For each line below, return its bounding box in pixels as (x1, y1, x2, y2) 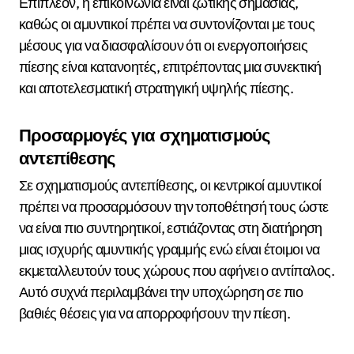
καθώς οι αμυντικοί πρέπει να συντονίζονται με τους (19, 14, 314, 33)
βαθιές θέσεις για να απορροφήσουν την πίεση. (19, 304, 291, 323)
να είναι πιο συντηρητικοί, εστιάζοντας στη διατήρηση (19, 219, 322, 238)
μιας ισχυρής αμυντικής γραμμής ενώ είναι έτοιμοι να (19, 240, 320, 259)
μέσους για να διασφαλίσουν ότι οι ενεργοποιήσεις (19, 36, 308, 55)
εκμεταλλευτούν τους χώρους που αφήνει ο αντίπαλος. (19, 262, 334, 281)
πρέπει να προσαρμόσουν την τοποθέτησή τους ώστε (19, 198, 329, 217)
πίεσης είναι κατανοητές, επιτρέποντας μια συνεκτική (19, 57, 322, 76)
